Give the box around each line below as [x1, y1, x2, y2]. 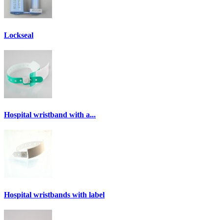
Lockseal [4, 30, 33, 39]
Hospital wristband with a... [4, 110, 96, 119]
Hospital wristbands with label [4, 190, 105, 199]
